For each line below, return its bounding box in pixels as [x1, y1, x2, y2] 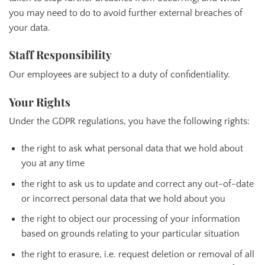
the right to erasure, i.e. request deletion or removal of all [21, 248, 254, 260]
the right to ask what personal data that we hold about [21, 143, 243, 154]
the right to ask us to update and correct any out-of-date [21, 178, 254, 189]
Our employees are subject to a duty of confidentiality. [9, 69, 230, 80]
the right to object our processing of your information [21, 214, 240, 225]
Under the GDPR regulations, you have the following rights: [9, 116, 250, 127]
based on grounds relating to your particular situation [21, 228, 240, 240]
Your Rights [9, 93, 70, 109]
